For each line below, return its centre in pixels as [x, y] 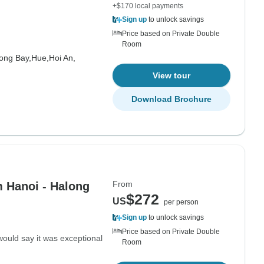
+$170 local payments [148, 6]
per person [181, 202]
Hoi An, [62, 58]
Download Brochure [171, 99]
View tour [171, 75]
